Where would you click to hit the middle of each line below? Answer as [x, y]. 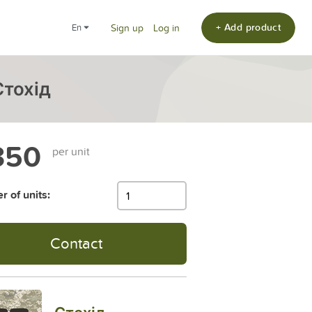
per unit [71, 151]
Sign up [127, 28]
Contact [77, 242]
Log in [167, 28]
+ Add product [248, 27]
